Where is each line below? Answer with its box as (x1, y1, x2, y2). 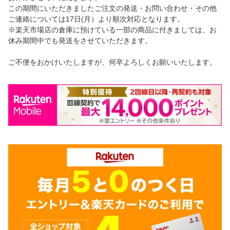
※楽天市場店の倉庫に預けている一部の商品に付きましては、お (8, 26, 217, 34)
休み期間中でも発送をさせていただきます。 (8, 36, 152, 45)
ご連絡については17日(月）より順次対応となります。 (8, 15, 184, 24)
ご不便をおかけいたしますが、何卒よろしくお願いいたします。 (8, 58, 217, 67)
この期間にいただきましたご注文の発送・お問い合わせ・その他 (8, 4, 217, 13)
